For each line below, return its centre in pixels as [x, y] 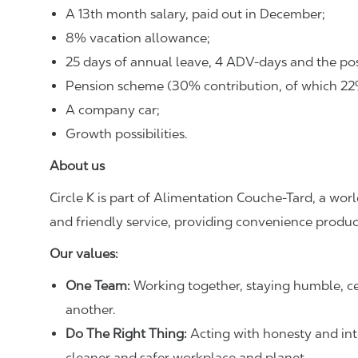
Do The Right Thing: [126, 334]
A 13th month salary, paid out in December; [195, 14]
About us [77, 166]
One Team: [98, 286]
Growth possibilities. [127, 134]
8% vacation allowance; [138, 38]
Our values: [84, 254]
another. [91, 310]
